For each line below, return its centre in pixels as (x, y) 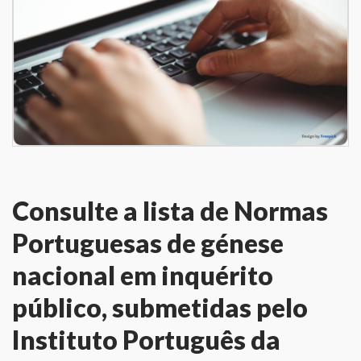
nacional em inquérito (143, 276)
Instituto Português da (146, 340)
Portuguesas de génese (148, 243)
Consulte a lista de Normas (170, 211)
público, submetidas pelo (160, 308)
